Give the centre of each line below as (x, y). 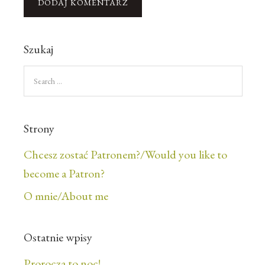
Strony (39, 129)
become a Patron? (64, 174)
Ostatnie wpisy (58, 237)
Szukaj (38, 49)
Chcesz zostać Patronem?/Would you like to (125, 155)
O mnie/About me (66, 196)
